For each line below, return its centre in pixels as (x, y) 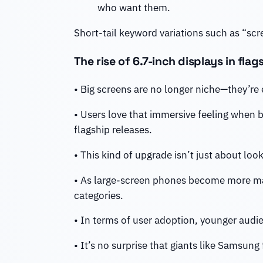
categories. (98, 195)
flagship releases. (113, 130)
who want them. (134, 8)
